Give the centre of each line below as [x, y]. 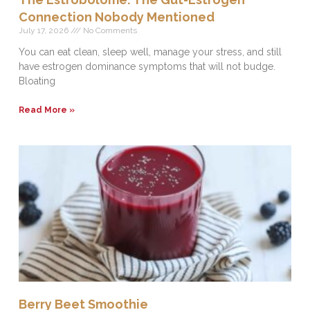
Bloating [37, 81]
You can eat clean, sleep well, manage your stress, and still [151, 52]
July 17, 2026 [45, 30]
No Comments [109, 30]
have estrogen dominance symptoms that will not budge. [147, 66]
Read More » [47, 110]
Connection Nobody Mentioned [117, 17]
